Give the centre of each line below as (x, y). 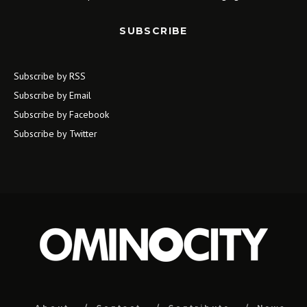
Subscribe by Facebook (61, 114)
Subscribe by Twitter (56, 134)
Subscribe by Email (52, 95)
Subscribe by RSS (50, 76)
